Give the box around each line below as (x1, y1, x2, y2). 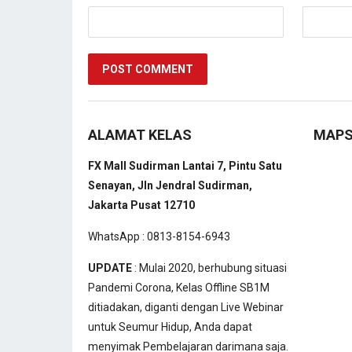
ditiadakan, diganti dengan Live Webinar (88, 301, 284, 314)
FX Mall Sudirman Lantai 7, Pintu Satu (88, 159, 282, 173)
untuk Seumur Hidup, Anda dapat (88, 321, 252, 334)
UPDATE (88, 262, 132, 275)
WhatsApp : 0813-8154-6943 (88, 230, 230, 244)
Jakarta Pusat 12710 (88, 199, 195, 212)
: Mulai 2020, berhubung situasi (132, 262, 287, 275)
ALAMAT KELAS (88, 126, 192, 144)
